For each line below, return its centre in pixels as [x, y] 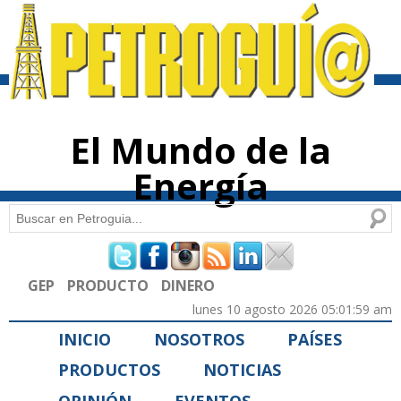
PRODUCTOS [109, 370]
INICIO [85, 339]
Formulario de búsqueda [141, 255]
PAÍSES [315, 339]
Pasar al [178, 9]
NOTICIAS [242, 370]
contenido [183, 25]
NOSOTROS [199, 339]
